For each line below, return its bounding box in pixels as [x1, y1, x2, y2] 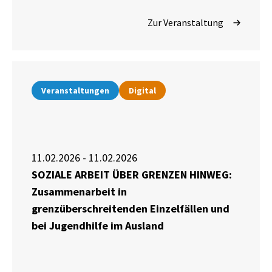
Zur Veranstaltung [148, 16, 223, 29]
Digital [129, 85, 156, 97]
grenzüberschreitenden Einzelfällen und [32, 202, 229, 216]
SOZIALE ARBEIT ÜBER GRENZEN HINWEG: [32, 168, 232, 182]
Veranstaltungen [41, 85, 109, 97]
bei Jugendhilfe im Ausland [32, 219, 164, 233]
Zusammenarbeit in [32, 185, 127, 199]
